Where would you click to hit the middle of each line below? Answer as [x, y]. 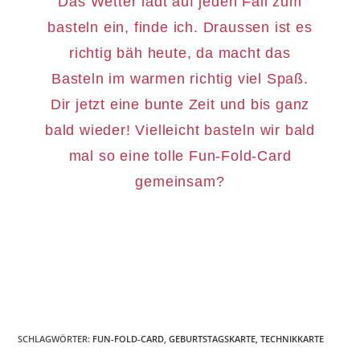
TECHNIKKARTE [292, 339]
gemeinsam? [180, 182]
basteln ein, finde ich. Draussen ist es [180, 28]
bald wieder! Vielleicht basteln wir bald [180, 131]
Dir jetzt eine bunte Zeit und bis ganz [180, 105]
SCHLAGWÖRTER [53, 339]
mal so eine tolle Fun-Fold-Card [180, 156]
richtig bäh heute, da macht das [180, 53]
